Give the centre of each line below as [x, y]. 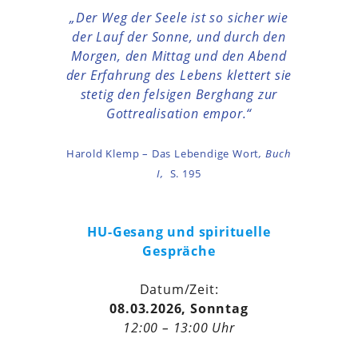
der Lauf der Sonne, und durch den [179, 37]
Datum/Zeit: [179, 290]
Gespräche [179, 251]
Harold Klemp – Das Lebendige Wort [163, 154]
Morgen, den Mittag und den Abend [179, 56]
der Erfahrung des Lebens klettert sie [179, 76]
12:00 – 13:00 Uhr [179, 328]
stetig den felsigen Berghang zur [179, 95]
